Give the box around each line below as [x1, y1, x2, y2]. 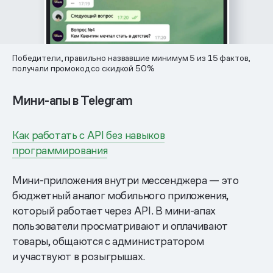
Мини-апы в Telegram [12, 93, 133, 109]
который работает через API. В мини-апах [12, 204, 216, 218]
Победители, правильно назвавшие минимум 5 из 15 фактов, [12, 52, 251, 64]
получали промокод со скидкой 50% [12, 63, 155, 74]
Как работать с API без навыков [12, 128, 165, 143]
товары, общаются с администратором [12, 234, 204, 249]
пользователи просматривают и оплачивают [12, 219, 228, 233]
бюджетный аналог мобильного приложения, [12, 188, 229, 203]
